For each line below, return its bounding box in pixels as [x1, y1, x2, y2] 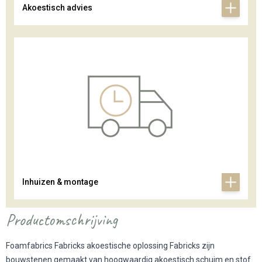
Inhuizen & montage [22, 177, 98, 187]
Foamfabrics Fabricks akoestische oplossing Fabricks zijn [6, 240, 215, 250]
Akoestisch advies [22, 2, 92, 12]
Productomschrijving [6, 209, 118, 230]
